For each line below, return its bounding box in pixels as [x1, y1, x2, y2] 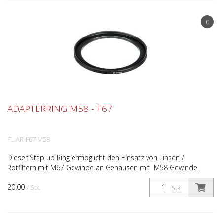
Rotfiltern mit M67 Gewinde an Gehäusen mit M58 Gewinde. [7, 163, 199, 172]
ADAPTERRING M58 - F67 [7, 102, 112, 115]
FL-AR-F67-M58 [7, 135, 50, 144]
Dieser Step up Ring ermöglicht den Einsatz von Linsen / [7, 153, 184, 162]
